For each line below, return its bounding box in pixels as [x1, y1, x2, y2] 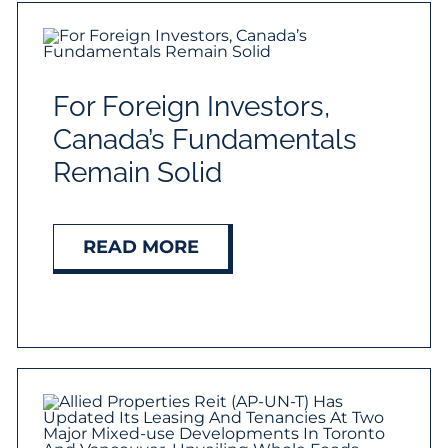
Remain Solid [53, 156, 223, 190]
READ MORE [83, 236, 200, 259]
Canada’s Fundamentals [53, 123, 358, 157]
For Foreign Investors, [53, 90, 331, 124]
